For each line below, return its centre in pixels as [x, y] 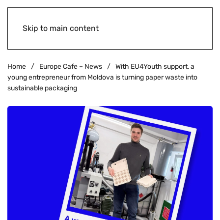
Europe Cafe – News [71, 67]
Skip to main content [61, 28]
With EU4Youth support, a [155, 67]
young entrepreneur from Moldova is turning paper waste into [102, 77]
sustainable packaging [42, 88]
